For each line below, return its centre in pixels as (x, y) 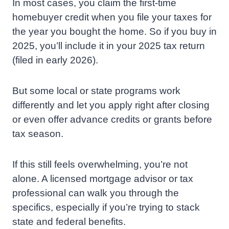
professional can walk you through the (96, 193)
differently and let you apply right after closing (111, 105)
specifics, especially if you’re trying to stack (106, 208)
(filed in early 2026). (55, 60)
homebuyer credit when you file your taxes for (112, 17)
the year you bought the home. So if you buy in (114, 32)
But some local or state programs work (96, 91)
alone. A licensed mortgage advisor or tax (103, 179)
